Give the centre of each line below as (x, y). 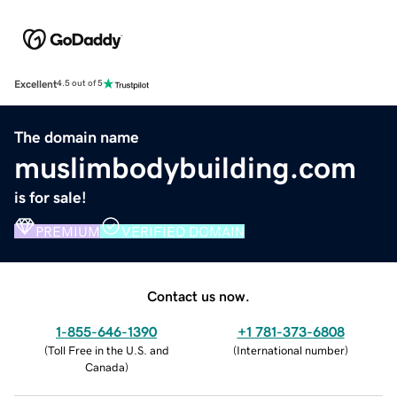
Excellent (35, 84)
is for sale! (51, 197)
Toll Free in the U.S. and (108, 350)
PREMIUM (68, 231)
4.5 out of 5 (80, 84)
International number (291, 350)
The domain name (77, 137)
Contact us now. (198, 296)
